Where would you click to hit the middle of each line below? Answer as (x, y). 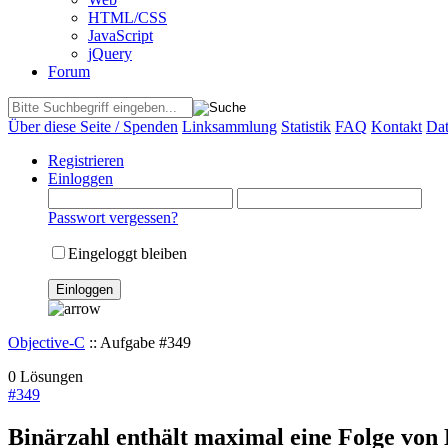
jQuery (110, 53)
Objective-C (46, 342)
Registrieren (86, 160)
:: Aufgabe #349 (138, 342)
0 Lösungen (45, 376)
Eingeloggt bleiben (127, 253)
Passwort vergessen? (113, 217)
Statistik (306, 126)
